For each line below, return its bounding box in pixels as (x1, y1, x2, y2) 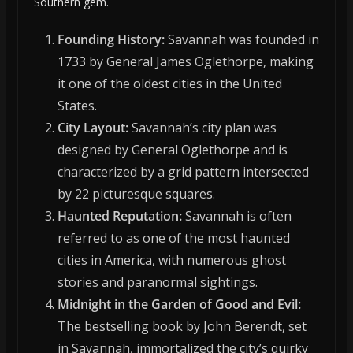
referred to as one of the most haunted (57, 229, 290, 247)
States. (57, 97, 97, 115)
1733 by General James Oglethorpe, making (57, 53, 314, 71)
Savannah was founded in (164, 31, 319, 49)
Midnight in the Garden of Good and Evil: (57, 295, 301, 314)
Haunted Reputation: (57, 207, 182, 225)
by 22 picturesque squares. (57, 185, 215, 203)
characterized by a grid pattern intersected (57, 163, 309, 181)
